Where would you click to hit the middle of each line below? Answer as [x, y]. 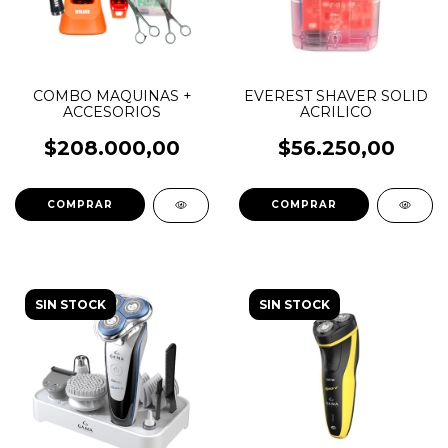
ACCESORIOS [112, 112]
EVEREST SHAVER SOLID [336, 96]
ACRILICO [336, 112]
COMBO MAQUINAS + [112, 96]
